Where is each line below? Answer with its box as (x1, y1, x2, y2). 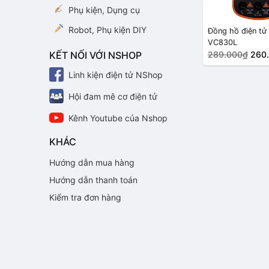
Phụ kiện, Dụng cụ (68, 5, 140, 15)
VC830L (208, 38, 237, 47)
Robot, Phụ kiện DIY (68, 25, 147, 35)
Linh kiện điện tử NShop (68, 69, 163, 80)
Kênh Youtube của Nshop (68, 112, 168, 123)
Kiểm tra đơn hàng (49, 192, 121, 202)
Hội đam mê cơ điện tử (68, 91, 157, 101)
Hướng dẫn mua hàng (49, 157, 134, 168)
